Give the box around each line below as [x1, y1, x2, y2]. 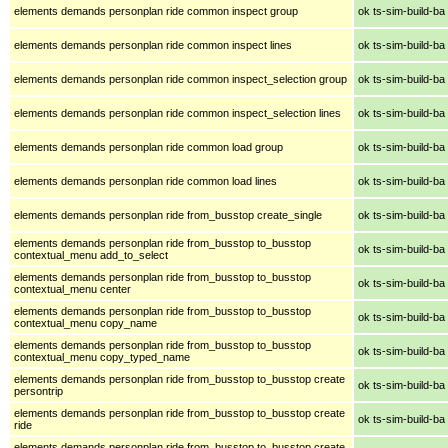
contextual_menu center [14, 282, 131, 295]
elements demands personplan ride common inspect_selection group [14, 72, 347, 85]
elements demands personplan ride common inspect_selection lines [14, 106, 341, 119]
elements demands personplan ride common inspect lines [14, 38, 292, 51]
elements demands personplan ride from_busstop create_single [14, 208, 322, 221]
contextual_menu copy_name [14, 316, 157, 329]
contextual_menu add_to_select [14, 248, 168, 261]
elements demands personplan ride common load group [14, 140, 283, 153]
